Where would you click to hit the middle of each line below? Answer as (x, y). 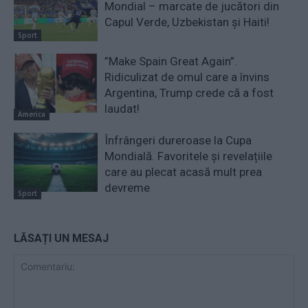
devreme (128, 188)
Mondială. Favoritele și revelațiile (189, 156)
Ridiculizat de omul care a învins (187, 77)
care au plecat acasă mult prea (184, 172)
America (32, 114)
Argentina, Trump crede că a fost (189, 93)
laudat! (122, 109)
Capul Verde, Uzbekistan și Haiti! (187, 22)
